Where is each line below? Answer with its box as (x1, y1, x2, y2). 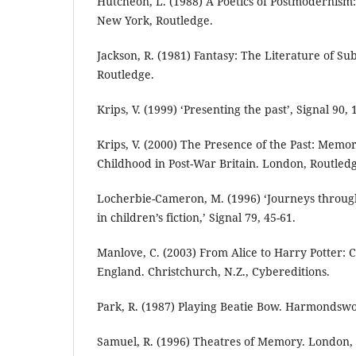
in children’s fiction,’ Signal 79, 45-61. (97, 210, 296, 226)
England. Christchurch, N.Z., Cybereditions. (97, 264, 330, 280)
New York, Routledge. (97, 13, 213, 29)
